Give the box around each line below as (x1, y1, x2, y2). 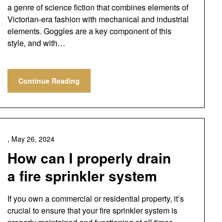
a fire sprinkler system (7, 166, 157, 186)
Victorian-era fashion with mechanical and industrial (7, 13, 189, 25)
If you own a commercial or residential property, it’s (7, 193, 184, 204)
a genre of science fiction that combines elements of (7, 1, 188, 13)
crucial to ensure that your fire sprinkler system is (7, 205, 177, 216)
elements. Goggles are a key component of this (7, 25, 171, 37)
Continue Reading (18, 76, 80, 86)
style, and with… (7, 37, 65, 49)
